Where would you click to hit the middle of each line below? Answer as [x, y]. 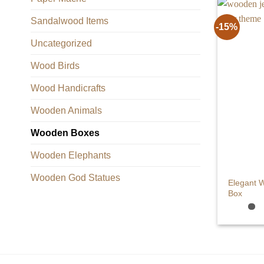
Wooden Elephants [71, 155]
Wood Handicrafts [68, 88]
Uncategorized [61, 43]
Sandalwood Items [70, 21]
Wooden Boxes [65, 133]
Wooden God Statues [75, 177]
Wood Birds [55, 65]
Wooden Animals [66, 110]
